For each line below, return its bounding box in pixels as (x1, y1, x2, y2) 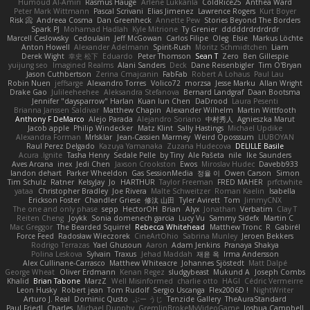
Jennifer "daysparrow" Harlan (32, 95, 134, 106)
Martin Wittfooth (237, 104, 296, 115)
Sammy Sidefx (209, 212, 259, 223)
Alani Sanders (117, 60, 165, 70)
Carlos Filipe (166, 33, 208, 43)
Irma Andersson (224, 248, 280, 259)
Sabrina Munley (183, 230, 238, 241)
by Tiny (160, 149, 184, 160)
